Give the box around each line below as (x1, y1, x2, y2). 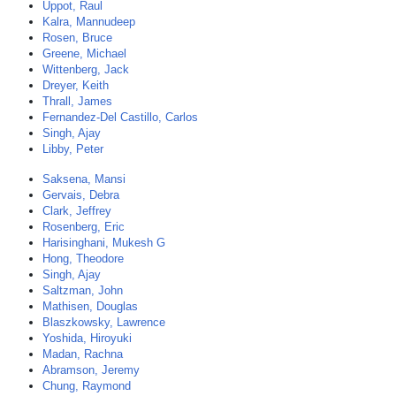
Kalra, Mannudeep (42, 15, 135, 28)
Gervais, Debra (42, 188, 119, 202)
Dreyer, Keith (42, 79, 109, 92)
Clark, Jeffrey (42, 204, 111, 217)
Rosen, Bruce (42, 31, 112, 44)
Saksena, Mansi (42, 172, 126, 186)
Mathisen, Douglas (42, 300, 138, 313)
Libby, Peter (42, 142, 103, 156)
